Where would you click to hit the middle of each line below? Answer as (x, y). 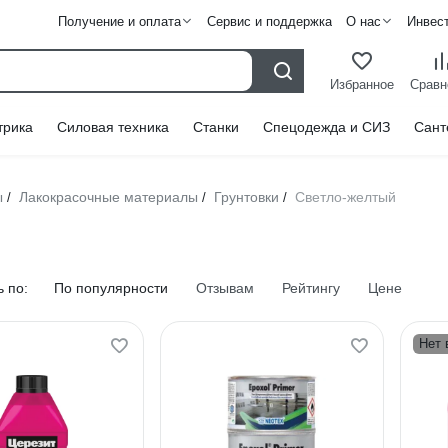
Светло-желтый (345, 197)
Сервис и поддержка (269, 21)
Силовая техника (113, 127)
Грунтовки (246, 197)
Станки (216, 127)
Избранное (362, 84)
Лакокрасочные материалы (108, 197)
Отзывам (225, 288)
